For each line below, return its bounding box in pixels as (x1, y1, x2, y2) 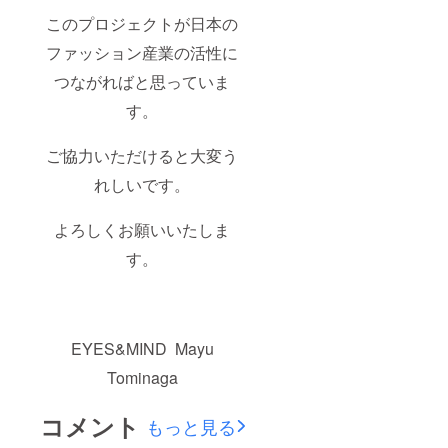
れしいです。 (94, 172, 191, 196)
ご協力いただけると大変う (46, 143, 239, 167)
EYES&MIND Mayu (70, 336, 214, 360)
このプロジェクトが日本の (46, 11, 239, 35)
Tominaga (106, 365, 178, 389)
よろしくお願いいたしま (54, 217, 231, 241)
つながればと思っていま (54, 69, 231, 93)
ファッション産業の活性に (46, 40, 239, 64)
